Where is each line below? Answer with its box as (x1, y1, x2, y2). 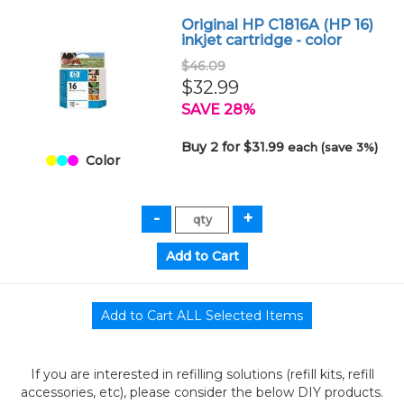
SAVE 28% (181, 101, 256, 118)
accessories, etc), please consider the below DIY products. (21, 383, 383, 400)
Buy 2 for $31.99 (181, 139, 289, 155)
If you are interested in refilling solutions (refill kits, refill (30, 365, 374, 382)
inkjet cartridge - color (181, 32, 343, 49)
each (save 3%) (288, 140, 379, 154)
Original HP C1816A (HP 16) (181, 16, 374, 33)
